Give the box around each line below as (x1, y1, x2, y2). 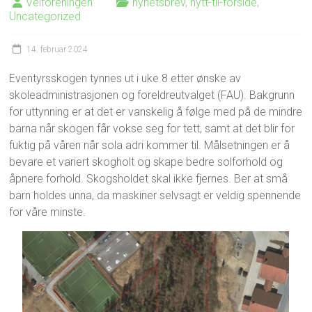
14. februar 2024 (26, 45, 88, 54)
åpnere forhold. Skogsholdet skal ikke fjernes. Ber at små (9, 172, 288, 185)
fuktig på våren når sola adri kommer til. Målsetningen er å (9, 139, 290, 152)
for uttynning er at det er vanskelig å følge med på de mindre (9, 105, 303, 118)
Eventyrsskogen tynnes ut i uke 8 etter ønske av (9, 72, 242, 85)
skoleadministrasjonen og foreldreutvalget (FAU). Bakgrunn (9, 88, 295, 102)
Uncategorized (9, 10, 81, 23)
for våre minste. (9, 205, 86, 219)
